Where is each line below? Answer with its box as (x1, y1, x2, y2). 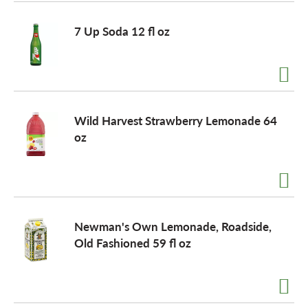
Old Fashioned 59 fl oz (74, 234, 191, 251)
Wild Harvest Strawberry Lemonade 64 (74, 112, 277, 129)
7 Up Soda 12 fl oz (74, 23, 170, 39)
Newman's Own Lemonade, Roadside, (74, 218, 272, 234)
